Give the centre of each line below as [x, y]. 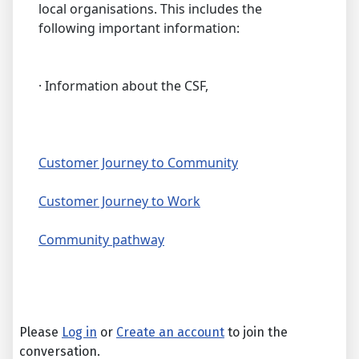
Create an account [170, 333]
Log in [79, 333]
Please [40, 333]
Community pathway [101, 240]
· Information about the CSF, [123, 86]
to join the [256, 333]
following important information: [139, 28]
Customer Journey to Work [119, 202]
